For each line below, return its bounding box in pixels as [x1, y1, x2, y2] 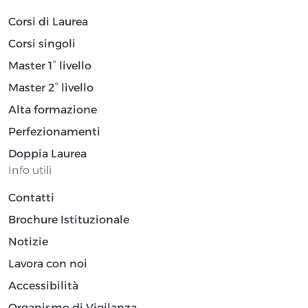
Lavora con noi [8, 256, 87, 270]
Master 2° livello [8, 80, 93, 94]
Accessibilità [8, 278, 78, 292]
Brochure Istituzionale [8, 212, 129, 226]
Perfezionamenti [8, 124, 100, 138]
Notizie [8, 234, 48, 248]
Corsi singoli [8, 36, 76, 50]
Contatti [8, 190, 54, 204]
